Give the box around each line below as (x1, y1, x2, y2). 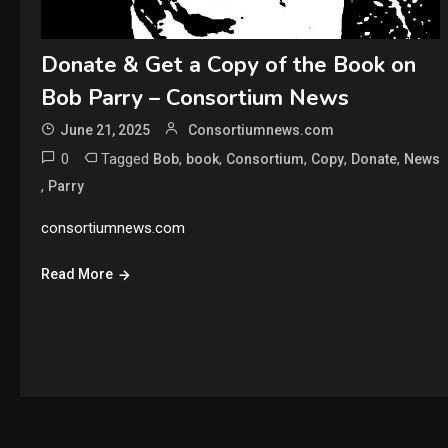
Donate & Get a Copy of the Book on (40, 49, 416, 80)
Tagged (100, 149, 153, 168)
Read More (40, 265, 113, 282)
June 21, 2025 (59, 121, 150, 138)
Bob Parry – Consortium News (40, 82, 349, 113)
